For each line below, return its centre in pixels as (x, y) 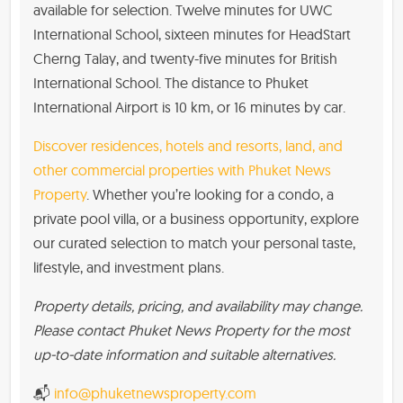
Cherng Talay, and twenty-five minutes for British (185, 58)
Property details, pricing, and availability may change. (198, 305)
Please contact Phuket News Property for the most (192, 330)
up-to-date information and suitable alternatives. (184, 354)
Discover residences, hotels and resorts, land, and (188, 145)
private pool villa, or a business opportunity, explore (196, 218)
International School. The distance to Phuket (171, 82)
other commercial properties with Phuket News (182, 170)
